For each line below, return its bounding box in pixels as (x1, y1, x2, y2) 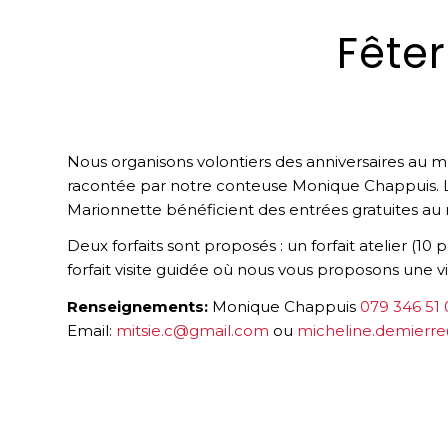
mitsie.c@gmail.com (116, 321, 269, 340)
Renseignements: (67, 297, 208, 316)
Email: (67, 321, 116, 340)
